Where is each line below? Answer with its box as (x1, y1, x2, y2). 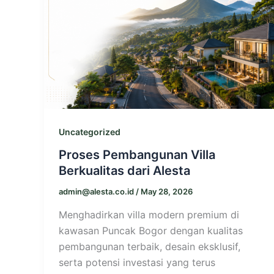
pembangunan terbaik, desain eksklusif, (59, 240, 240, 253)
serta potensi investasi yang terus (59, 256, 215, 268)
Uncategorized (59, 126, 120, 137)
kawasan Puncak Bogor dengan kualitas (59, 224, 243, 237)
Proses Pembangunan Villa (59, 147, 215, 163)
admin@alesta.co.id (59, 187, 136, 197)
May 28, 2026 (141, 187, 193, 197)
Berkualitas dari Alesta (59, 163, 190, 179)
